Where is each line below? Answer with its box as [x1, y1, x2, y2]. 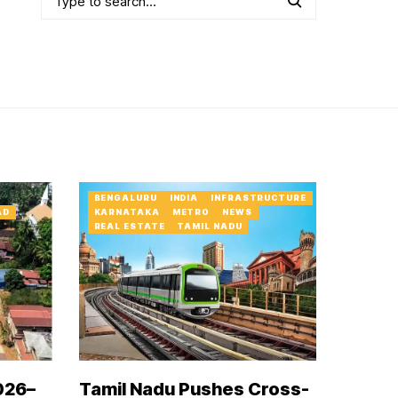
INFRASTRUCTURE [211, 193, 306, 203]
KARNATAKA [93, 207, 160, 218]
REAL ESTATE [93, 221, 165, 232]
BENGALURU [93, 193, 157, 203]
